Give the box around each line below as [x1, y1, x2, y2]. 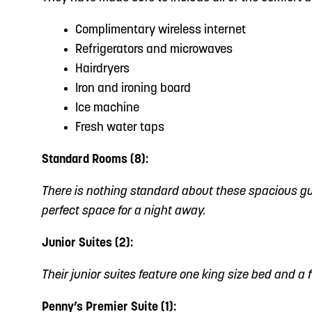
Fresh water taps [75, 121, 164, 134]
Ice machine [75, 102, 139, 115]
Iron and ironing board [75, 82, 191, 95]
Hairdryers [75, 63, 130, 76]
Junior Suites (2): [42, 237, 133, 250]
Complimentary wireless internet [75, 24, 246, 37]
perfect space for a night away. [42, 205, 206, 218]
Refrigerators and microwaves [75, 43, 233, 56]
